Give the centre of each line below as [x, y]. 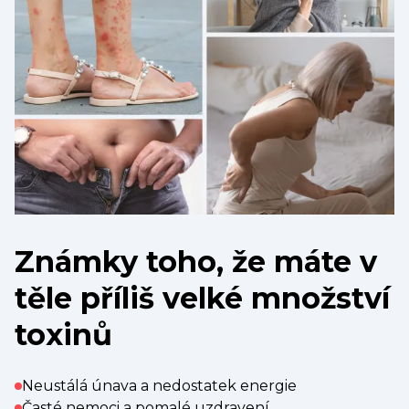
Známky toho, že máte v [196, 261]
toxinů [63, 334]
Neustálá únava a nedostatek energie [159, 385]
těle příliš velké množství [202, 298]
